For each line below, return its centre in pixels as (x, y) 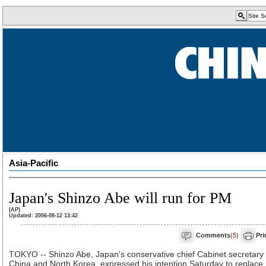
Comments (213, 235)
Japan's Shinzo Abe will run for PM (120, 198)
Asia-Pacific (34, 163)
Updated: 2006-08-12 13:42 (43, 216)
